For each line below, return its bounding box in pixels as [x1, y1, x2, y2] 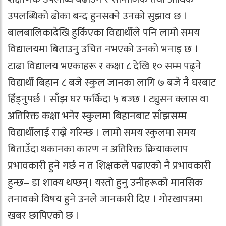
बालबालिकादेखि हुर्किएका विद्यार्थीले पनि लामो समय [8, 24, 200, 41]
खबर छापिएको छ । [8, 207, 80, 224]
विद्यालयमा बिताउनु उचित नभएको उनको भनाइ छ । [8, 40, 198, 58]
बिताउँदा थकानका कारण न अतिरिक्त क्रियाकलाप [8, 140, 188, 158]
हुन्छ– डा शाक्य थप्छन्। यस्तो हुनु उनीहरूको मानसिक [8, 174, 203, 191]
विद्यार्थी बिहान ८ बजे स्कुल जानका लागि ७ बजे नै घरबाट [8, 74, 216, 91]
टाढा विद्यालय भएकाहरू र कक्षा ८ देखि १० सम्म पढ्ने [8, 57, 201, 75]
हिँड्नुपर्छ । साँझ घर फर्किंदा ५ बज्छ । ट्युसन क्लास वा [8, 90, 208, 108]
